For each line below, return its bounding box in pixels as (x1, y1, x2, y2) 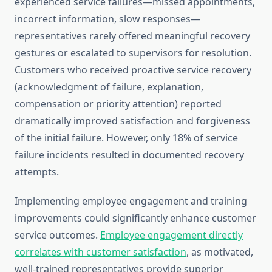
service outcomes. (15, 228, 100, 242)
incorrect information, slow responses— (15, 12, 200, 26)
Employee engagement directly (100, 228, 243, 242)
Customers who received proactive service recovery (15, 63, 251, 77)
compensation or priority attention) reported (15, 97, 222, 111)
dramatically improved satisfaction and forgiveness (15, 114, 250, 128)
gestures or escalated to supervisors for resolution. (15, 46, 251, 60)
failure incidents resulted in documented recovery (15, 148, 244, 162)
